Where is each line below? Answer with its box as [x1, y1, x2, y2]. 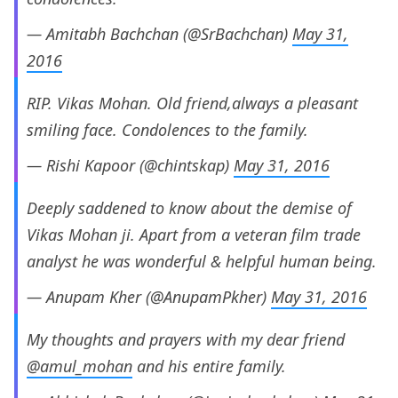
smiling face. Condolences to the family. [27, 118, 308, 140]
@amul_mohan [27, 354, 132, 377]
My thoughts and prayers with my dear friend [27, 328, 345, 350]
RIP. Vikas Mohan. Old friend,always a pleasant [27, 92, 358, 114]
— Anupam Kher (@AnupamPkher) [27, 285, 271, 307]
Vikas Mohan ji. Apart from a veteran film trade [27, 223, 361, 245]
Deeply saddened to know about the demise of [27, 196, 352, 219]
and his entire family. [132, 354, 286, 377]
